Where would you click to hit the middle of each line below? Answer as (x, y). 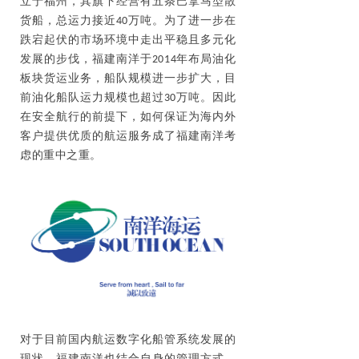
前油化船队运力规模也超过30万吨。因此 (128, 98)
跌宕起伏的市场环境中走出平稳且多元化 (128, 40)
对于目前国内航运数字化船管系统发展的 (128, 340)
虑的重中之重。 (61, 156)
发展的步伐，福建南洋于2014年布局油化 (128, 60)
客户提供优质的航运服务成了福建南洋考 (128, 137)
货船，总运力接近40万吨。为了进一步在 (128, 21)
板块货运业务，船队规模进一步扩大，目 (128, 79)
